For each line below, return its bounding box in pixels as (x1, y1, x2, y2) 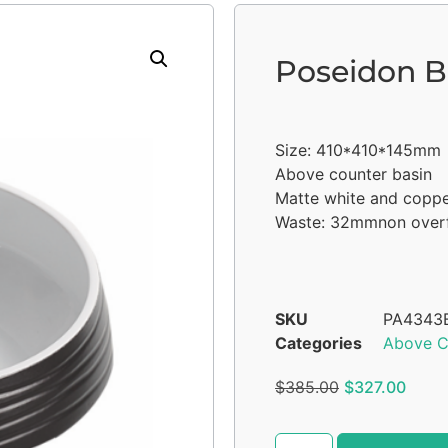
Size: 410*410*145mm (275, 140, 441, 161)
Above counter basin (275, 164, 432, 185)
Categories (275, 333, 362, 354)
